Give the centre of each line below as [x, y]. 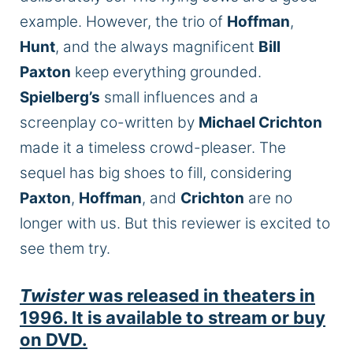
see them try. [65, 249]
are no [268, 199]
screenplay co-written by [109, 123]
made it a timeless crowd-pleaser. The [153, 148]
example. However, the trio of [123, 22]
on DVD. [54, 339]
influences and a [199, 98]
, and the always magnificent [157, 47]
